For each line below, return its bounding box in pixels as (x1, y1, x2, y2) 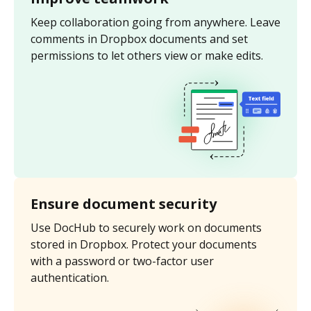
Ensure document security (31, 194, 217, 214)
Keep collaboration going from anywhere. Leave (31, 15, 280, 31)
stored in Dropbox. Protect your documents (31, 237, 257, 253)
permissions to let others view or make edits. (31, 48, 263, 64)
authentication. (31, 270, 109, 286)
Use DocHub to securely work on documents (31, 220, 262, 236)
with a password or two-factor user (31, 253, 214, 269)
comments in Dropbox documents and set (31, 31, 248, 47)
